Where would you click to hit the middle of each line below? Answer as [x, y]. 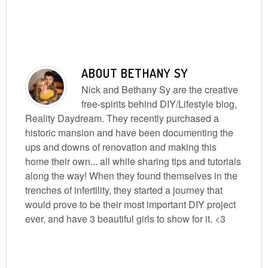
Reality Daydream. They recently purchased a [122, 118]
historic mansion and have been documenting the [130, 133]
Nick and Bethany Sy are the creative [160, 90]
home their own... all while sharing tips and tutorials [133, 162]
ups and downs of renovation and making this [121, 147]
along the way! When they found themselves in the [132, 176]
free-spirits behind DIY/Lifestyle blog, [159, 104]
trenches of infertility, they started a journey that [124, 190]
